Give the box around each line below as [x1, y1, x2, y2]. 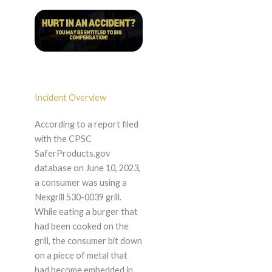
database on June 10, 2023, [34, 163, 140, 174]
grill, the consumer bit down [34, 236, 142, 246]
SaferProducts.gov [34, 148, 110, 159]
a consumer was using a [34, 177, 127, 188]
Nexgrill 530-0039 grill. [34, 192, 121, 203]
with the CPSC [34, 134, 92, 144]
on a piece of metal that [34, 250, 127, 261]
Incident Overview [34, 92, 106, 103]
